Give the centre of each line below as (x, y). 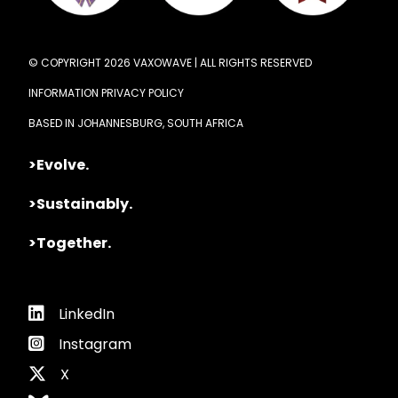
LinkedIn (87, 314)
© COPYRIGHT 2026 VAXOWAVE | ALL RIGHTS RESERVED (170, 62)
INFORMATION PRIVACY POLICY (106, 92)
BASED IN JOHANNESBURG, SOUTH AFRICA (136, 123)
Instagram (95, 344)
